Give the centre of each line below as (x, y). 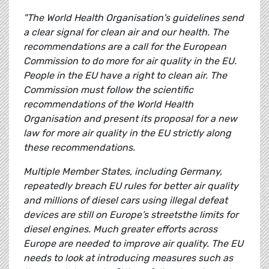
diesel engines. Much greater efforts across (120, 229)
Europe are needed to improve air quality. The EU (133, 244)
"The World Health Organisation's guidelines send (134, 18)
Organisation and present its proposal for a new (130, 119)
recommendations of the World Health (108, 104)
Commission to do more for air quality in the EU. (130, 61)
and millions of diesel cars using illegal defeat (125, 201)
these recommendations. (79, 148)
